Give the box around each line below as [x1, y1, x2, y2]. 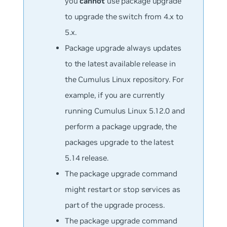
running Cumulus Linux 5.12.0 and [64, 106, 185, 116]
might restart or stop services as [64, 184, 180, 195]
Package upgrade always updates [64, 43, 181, 53]
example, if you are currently [64, 90, 165, 100]
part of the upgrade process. [64, 200, 165, 210]
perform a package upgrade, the [64, 122, 177, 132]
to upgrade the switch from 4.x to [64, 12, 183, 22]
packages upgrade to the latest [64, 137, 174, 147]
